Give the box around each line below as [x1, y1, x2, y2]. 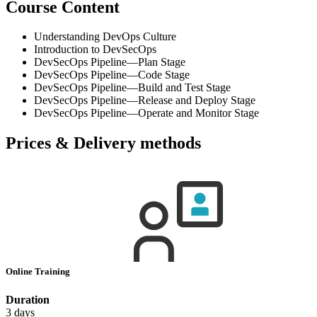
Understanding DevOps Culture [34, 30, 176, 43]
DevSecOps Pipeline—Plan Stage [34, 56, 185, 69]
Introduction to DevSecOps [34, 43, 156, 56]
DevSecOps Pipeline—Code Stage [34, 69, 190, 81]
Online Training [6, 266, 72, 277]
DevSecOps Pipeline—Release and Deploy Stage [34, 94, 255, 107]
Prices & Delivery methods [6, 134, 201, 153]
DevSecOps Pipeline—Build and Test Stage [34, 81, 231, 94]
